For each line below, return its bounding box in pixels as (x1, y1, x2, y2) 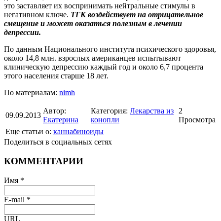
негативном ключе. (4, 10, 71, 19)
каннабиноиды (53, 127, 104, 136)
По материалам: (4, 88, 59, 97)
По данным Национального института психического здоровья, (4, 45, 216, 54)
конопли (91, 115, 119, 124)
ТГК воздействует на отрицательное (71, 10, 203, 19)
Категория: (91, 107, 130, 115)
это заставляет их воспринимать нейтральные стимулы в (4, 1, 195, 10)
